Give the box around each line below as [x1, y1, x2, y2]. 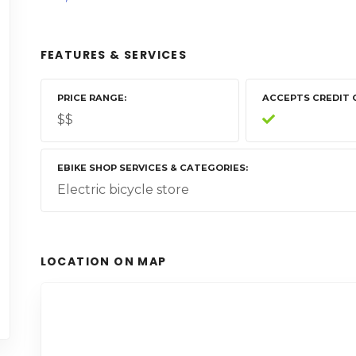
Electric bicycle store [56, 182, 189, 198]
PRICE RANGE [56, 92, 124, 104]
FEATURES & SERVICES [40, 47, 188, 64]
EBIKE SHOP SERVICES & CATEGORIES [56, 162, 246, 174]
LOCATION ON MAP [40, 253, 167, 270]
